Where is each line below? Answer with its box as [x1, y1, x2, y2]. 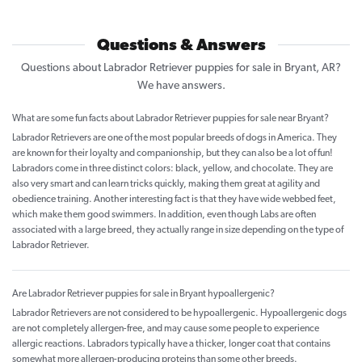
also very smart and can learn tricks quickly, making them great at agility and [12, 179, 320, 190]
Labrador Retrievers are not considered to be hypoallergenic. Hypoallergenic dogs [12, 309, 347, 319]
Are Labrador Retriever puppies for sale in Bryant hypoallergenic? [12, 289, 275, 300]
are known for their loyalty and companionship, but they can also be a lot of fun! [12, 149, 333, 159]
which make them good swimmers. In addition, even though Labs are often [12, 210, 316, 221]
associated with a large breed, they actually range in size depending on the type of [12, 225, 343, 236]
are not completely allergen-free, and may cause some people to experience [12, 324, 319, 335]
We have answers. [137, 80, 225, 93]
